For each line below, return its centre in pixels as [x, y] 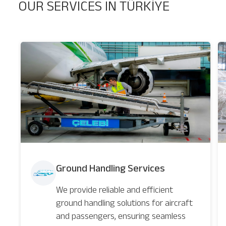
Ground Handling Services [110, 168]
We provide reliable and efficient [115, 190]
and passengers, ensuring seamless [121, 216]
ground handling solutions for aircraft [124, 203]
